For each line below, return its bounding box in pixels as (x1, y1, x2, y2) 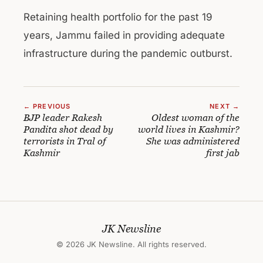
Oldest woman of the (151, 112, 240, 123)
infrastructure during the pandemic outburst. (23, 48, 232, 59)
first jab (206, 147, 240, 158)
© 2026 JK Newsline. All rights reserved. (56, 240, 207, 249)
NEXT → (210, 102, 240, 110)
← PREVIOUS (23, 102, 70, 110)
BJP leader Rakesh (23, 112, 102, 123)
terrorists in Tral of (23, 136, 106, 146)
